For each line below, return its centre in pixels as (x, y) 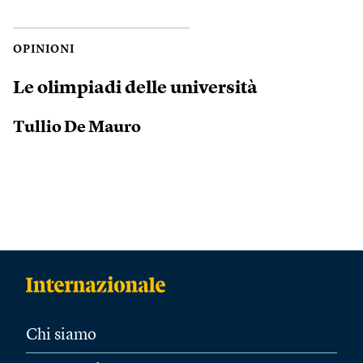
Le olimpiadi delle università (135, 88)
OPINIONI (44, 49)
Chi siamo (61, 335)
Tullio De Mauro (77, 128)
